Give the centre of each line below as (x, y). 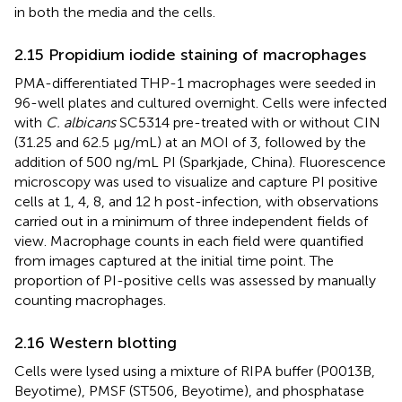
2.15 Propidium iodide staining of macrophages (190, 54)
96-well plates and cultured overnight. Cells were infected (201, 102)
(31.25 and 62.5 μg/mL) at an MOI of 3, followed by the (190, 142)
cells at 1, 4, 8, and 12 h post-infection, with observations (197, 201)
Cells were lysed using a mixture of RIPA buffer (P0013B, (195, 371)
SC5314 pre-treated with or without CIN (248, 122)
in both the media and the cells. (115, 12)
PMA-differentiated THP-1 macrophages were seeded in (195, 83)
